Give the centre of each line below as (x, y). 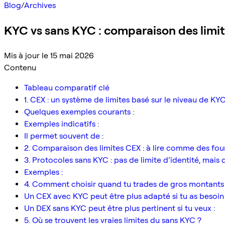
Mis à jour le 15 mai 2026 (49, 55)
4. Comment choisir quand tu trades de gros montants (124, 184)
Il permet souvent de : (64, 136)
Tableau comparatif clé (67, 87)
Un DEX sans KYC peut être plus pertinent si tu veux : (120, 208)
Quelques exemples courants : (79, 111)
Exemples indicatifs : (62, 124)
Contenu (20, 67)
